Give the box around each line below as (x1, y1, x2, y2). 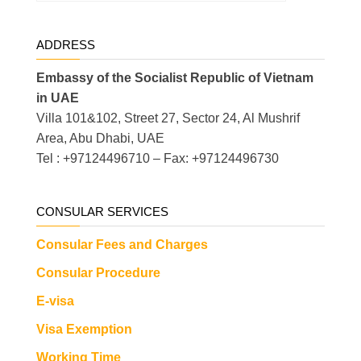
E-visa (36, 294, 74, 309)
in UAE (36, 91, 79, 106)
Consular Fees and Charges (36, 238, 208, 252)
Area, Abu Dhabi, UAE (36, 131, 164, 146)
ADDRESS (36, 38, 95, 52)
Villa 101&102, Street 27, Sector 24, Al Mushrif (36, 111, 300, 126)
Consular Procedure (36, 266, 160, 280)
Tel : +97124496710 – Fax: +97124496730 (36, 151, 279, 166)
